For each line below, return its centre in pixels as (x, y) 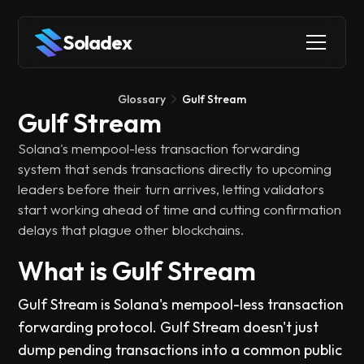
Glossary (142, 99)
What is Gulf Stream (137, 271)
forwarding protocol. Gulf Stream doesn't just (169, 327)
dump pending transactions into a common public (180, 350)
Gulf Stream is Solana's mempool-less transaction (181, 304)
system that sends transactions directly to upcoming (175, 169)
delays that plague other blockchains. (131, 230)
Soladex (97, 42)
